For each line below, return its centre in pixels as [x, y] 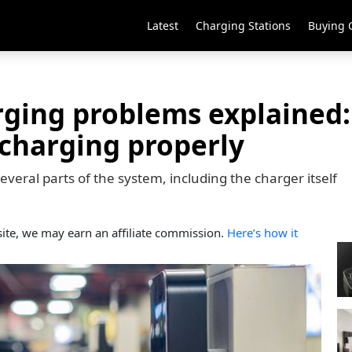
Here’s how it [262, 233]
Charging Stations [243, 26]
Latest [163, 26]
